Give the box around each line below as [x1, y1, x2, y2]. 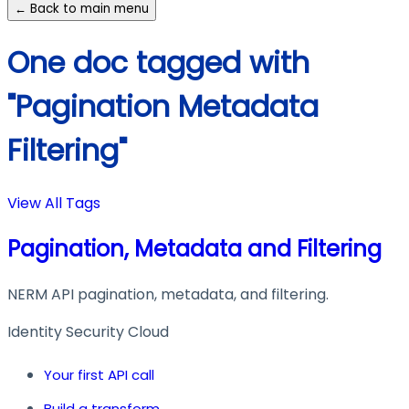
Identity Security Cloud [7, 320, 169, 342]
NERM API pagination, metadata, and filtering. [7, 283, 329, 305]
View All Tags [7, 193, 100, 215]
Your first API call [44, 364, 154, 384]
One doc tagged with [7, 41, 309, 83]
